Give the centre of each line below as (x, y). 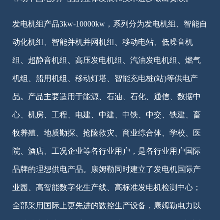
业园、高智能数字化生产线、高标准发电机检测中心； (107, 187)
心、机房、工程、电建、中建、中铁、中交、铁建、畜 (107, 114)
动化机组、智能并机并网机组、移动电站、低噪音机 (103, 42)
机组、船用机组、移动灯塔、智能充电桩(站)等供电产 (105, 78)
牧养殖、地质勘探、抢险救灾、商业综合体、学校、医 (107, 133)
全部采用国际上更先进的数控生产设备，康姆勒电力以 (107, 205)
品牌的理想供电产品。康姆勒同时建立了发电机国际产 (107, 169)
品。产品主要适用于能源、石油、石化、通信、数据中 (107, 96)
